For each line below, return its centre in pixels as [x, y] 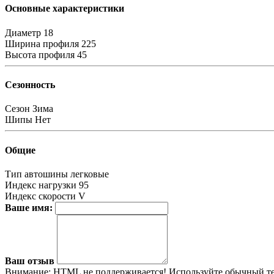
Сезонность [30, 85]
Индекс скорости [40, 196]
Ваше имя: [29, 207]
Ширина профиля [42, 43]
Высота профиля [40, 54]
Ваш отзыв [30, 261]
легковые [90, 174]
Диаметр [23, 32]
